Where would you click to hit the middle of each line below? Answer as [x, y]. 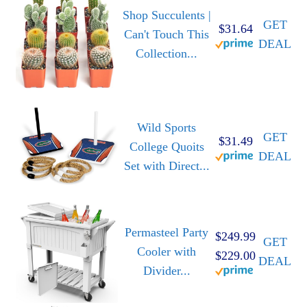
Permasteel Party [167, 232]
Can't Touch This [167, 34]
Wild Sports [167, 127]
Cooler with [167, 251]
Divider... [167, 270]
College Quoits [167, 146]
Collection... [167, 53]
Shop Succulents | [167, 15]
